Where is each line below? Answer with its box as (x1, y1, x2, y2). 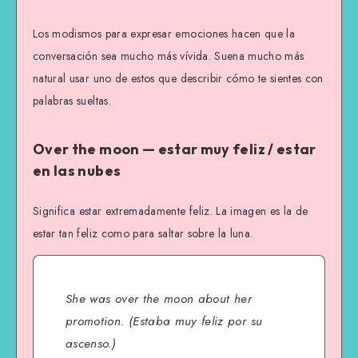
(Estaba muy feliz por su (124, 312, 263, 330)
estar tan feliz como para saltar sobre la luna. (33, 225, 253, 241)
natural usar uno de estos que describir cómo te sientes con (33, 70, 324, 86)
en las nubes (33, 161, 121, 181)
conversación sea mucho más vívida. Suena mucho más (33, 47, 304, 64)
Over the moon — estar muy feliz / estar (33, 140, 316, 159)
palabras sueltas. (33, 92, 111, 109)
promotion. (66, 312, 125, 330)
